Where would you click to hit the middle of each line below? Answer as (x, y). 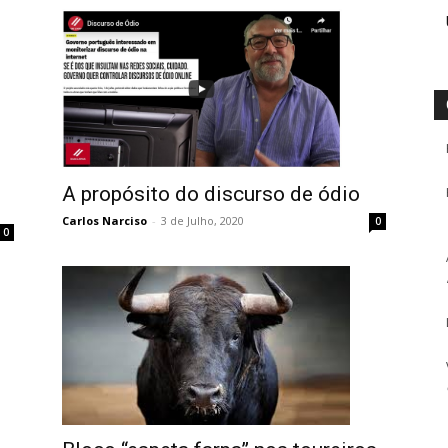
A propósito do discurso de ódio (211, 193)
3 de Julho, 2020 (202, 220)
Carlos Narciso (104, 220)
